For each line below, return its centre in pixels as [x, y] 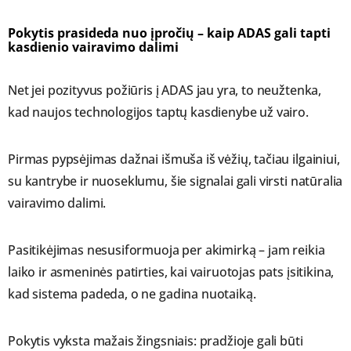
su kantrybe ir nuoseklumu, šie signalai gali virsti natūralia [175, 181]
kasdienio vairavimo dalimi [93, 47]
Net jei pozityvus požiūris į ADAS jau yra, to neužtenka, [165, 90]
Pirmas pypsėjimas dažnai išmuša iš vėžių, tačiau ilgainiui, [174, 159]
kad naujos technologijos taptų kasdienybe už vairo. [158, 112]
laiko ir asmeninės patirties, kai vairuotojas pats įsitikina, [171, 272]
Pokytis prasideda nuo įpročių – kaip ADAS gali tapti [169, 33]
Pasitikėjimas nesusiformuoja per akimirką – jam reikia [166, 250]
